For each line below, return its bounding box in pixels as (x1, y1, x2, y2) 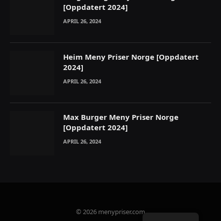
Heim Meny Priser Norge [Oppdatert (63, 51, 199, 62)
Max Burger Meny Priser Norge (63, 111, 179, 122)
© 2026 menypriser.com (76, 207, 145, 216)
